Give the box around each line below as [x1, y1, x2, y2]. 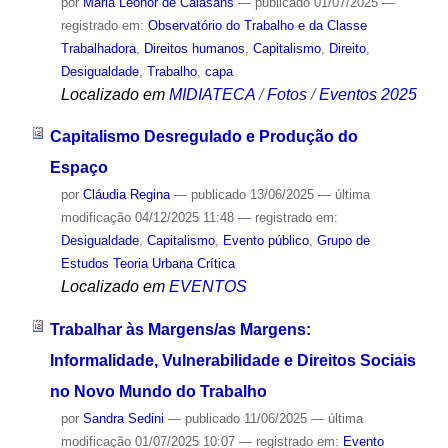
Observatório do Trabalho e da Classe [147, 17, 367, 33]
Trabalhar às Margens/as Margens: [49, 321, 311, 339]
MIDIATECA [168, 85, 255, 103]
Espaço [49, 159, 108, 177]
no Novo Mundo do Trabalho [49, 383, 267, 401]
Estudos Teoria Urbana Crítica [60, 256, 235, 272]
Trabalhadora [60, 40, 136, 56]
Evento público [222, 233, 309, 249]
